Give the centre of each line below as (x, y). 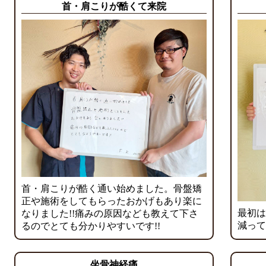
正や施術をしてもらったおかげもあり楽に (112, 201)
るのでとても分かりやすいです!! (91, 226)
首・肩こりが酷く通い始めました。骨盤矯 (112, 188)
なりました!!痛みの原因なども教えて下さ (110, 213)
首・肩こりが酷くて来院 (114, 7)
